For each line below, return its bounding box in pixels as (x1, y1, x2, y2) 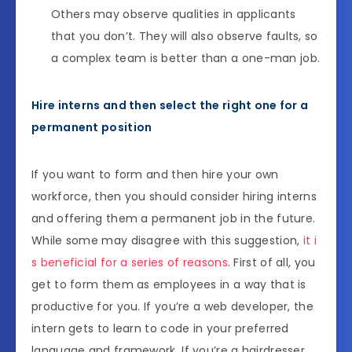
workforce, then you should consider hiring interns (31, 188, 317, 204)
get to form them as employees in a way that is (31, 276, 306, 292)
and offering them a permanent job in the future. (31, 210, 316, 226)
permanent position (31, 119, 152, 135)
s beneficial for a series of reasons (31, 254, 228, 270)
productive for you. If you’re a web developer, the (31, 298, 313, 314)
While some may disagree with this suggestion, (31, 232, 303, 248)
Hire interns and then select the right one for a (31, 97, 309, 113)
